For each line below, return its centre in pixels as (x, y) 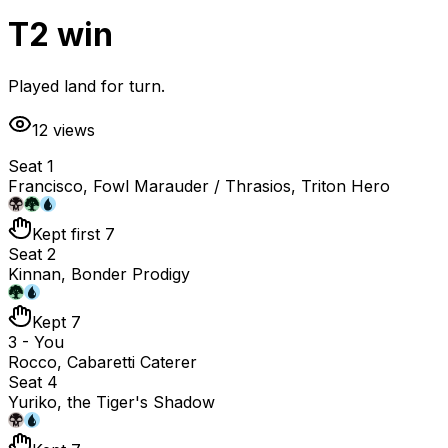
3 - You (36, 341)
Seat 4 (33, 381)
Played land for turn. (86, 85)
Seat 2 (32, 253)
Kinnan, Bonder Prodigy (99, 273)
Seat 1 (31, 165)
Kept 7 (56, 321)
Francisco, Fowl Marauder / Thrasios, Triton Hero (199, 185)
